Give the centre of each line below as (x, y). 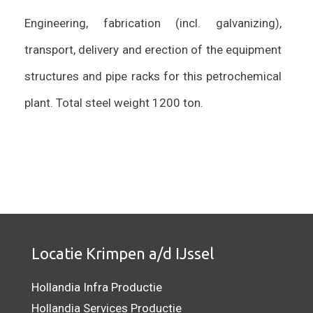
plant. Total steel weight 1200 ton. (114, 102)
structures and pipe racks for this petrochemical (153, 76)
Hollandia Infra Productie (97, 287)
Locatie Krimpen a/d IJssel (123, 253)
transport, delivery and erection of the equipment (153, 49)
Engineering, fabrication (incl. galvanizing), (153, 23)
